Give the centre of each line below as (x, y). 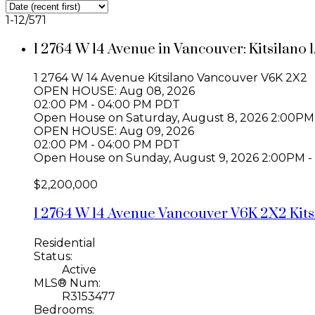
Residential (65, 243)
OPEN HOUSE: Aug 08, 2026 (114, 91)
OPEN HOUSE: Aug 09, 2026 (114, 131)
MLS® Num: (67, 283)
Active (79, 269)
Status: (53, 256)
